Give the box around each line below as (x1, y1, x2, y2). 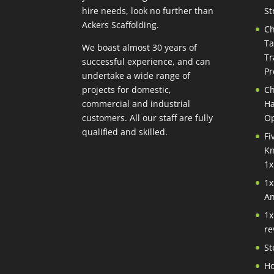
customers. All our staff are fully (82, 111, 213, 124)
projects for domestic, (82, 83, 172, 95)
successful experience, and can (82, 55, 211, 67)
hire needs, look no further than (82, 4, 214, 17)
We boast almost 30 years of (82, 41, 198, 53)
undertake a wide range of (82, 69, 191, 81)
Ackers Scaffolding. (82, 18, 160, 31)
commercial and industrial (82, 97, 191, 109)
